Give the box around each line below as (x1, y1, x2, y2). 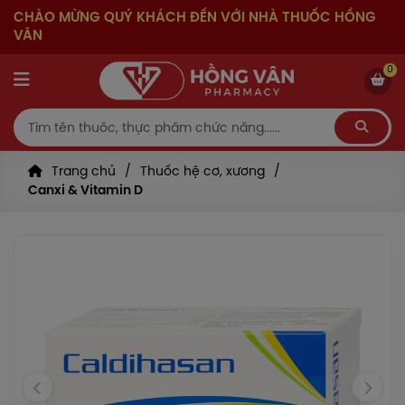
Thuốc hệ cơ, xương (140, 165, 266, 179)
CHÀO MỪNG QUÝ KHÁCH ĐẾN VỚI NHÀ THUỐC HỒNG (14, 11, 376, 25)
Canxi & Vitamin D (28, 184, 143, 198)
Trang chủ (52, 165, 117, 179)
